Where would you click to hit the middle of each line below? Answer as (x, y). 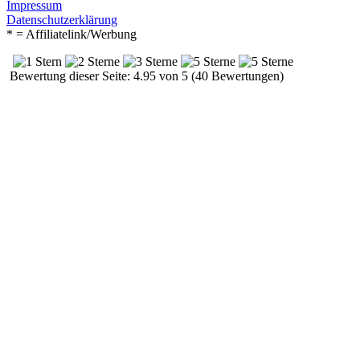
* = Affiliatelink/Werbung (72, 34)
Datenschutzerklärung (62, 19)
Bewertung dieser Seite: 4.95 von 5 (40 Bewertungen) (145, 76)
